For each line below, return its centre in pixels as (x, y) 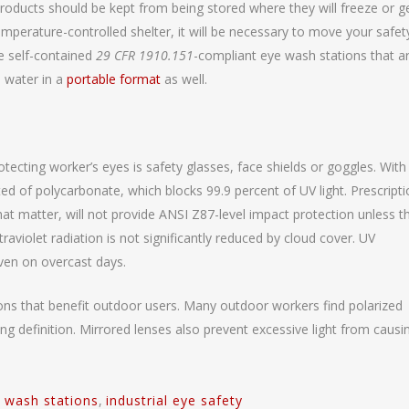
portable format (114, 79)
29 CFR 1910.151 (145, 56)
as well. (184, 79)
